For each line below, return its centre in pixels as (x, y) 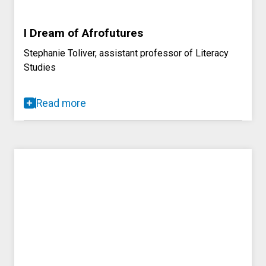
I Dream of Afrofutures (83, 33)
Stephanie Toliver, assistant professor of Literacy (126, 53)
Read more (61, 103)
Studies (40, 67)
